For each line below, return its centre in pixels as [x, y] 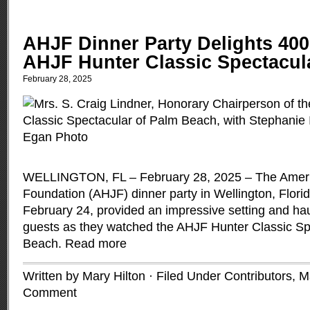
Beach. [44, 244]
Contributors [258, 276]
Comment [50, 293]
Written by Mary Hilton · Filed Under [124, 276]
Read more [96, 244]
